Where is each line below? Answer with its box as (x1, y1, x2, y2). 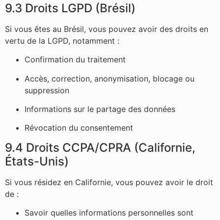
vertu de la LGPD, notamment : (5, 35, 119, 46)
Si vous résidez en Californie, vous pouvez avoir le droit (5, 177, 213, 187)
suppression (25, 85, 69, 95)
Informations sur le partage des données (25, 104, 175, 114)
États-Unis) (5, 154, 69, 168)
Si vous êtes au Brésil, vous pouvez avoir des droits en (5, 24, 208, 34)
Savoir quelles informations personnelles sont (25, 208, 193, 218)
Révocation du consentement (25, 123, 133, 133)
